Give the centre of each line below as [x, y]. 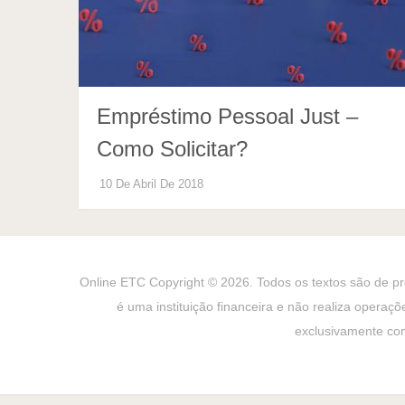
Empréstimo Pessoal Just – [227, 116]
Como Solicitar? [172, 148]
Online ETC [112, 282]
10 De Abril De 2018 [151, 184]
